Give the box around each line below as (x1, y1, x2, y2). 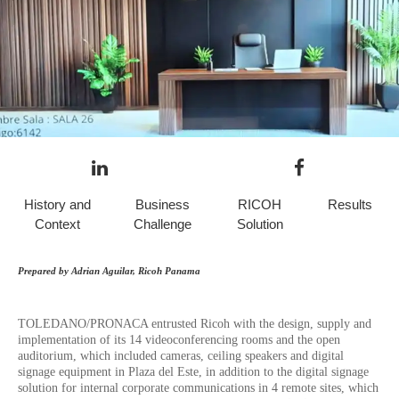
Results (327, 197, 372, 212)
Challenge (133, 216, 191, 232)
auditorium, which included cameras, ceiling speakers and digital (18, 349, 344, 362)
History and (23, 197, 91, 212)
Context (34, 216, 80, 232)
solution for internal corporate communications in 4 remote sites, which (18, 381, 379, 395)
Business (134, 197, 190, 212)
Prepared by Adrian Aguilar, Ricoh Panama (18, 265, 200, 277)
